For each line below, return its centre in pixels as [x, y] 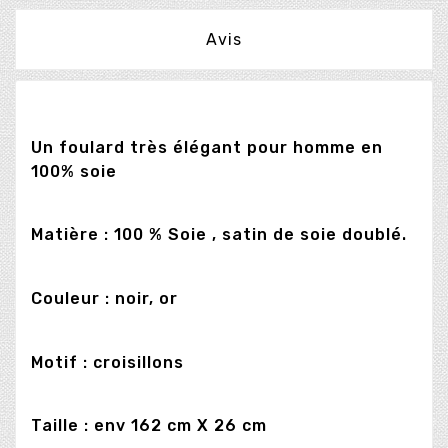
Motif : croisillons [107, 362]
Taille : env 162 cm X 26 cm [149, 426]
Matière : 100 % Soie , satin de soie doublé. [219, 235]
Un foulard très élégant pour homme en [207, 147]
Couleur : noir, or [104, 298]
